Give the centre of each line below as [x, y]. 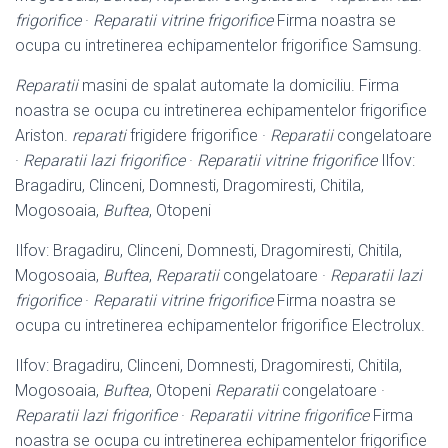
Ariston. [43, 135]
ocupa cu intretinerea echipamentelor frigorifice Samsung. [218, 45]
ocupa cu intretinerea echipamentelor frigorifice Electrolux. [220, 325]
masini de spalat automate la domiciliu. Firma [238, 85]
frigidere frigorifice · [198, 135]
